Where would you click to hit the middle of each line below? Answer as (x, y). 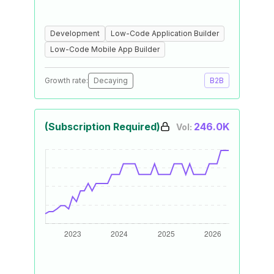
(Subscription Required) (102, 127)
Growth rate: (66, 80)
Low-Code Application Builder (165, 33)
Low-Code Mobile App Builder (105, 49)
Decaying (111, 80)
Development (75, 33)
